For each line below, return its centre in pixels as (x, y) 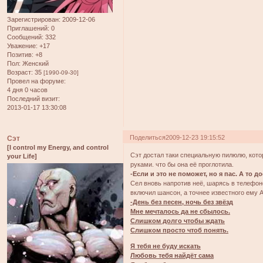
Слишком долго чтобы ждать (178, 221)
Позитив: (20, 54)
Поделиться (148, 137)
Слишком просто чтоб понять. (180, 230)
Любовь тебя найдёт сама (172, 256)
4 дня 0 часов (27, 90)
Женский (35, 63)
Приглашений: (28, 28)
